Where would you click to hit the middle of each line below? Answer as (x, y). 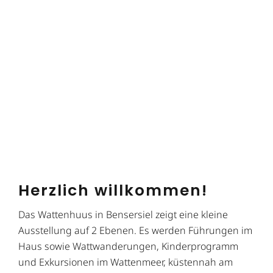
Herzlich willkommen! (113, 191)
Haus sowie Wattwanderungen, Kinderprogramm (128, 246)
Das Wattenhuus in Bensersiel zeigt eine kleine (123, 215)
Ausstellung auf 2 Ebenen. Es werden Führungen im (135, 231)
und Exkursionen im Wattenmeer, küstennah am (126, 262)
